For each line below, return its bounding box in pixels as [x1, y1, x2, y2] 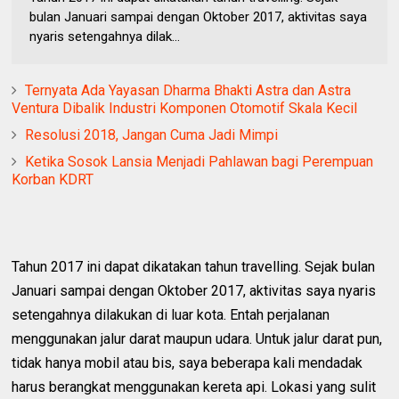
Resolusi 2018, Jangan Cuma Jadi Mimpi [25, 126, 279, 144]
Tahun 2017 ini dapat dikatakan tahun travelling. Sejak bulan [12, 258, 376, 276]
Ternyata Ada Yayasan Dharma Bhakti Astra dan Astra [25, 82, 352, 100]
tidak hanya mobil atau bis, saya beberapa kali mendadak [12, 354, 363, 372]
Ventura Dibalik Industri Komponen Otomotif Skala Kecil [12, 100, 358, 118]
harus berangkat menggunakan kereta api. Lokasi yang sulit [12, 379, 377, 396]
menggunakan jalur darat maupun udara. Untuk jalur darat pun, [12, 330, 383, 348]
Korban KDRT [12, 171, 94, 189]
